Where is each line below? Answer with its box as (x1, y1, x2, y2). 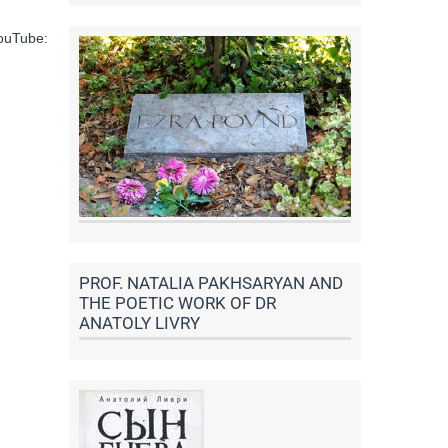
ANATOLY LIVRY (78, 313, 200, 334)
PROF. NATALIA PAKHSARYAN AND (78, 273, 343, 294)
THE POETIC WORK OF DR (78, 293, 276, 314)
